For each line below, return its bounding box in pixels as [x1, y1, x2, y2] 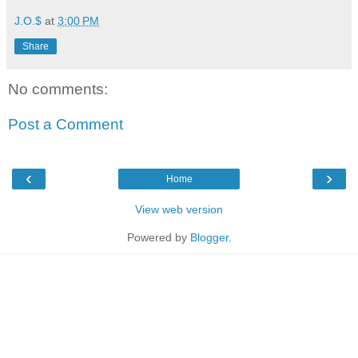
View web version [135, 203, 223, 217]
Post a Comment [8, 116, 123, 133]
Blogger [189, 231, 229, 245]
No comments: [8, 81, 108, 98]
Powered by [126, 231, 190, 245]
